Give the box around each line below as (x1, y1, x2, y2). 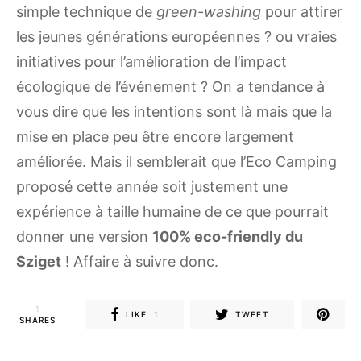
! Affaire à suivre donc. (61, 253, 218, 271)
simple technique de (16, 3, 156, 21)
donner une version (16, 228, 152, 246)
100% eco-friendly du (152, 228, 303, 246)
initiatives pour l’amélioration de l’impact (16, 53, 287, 71)
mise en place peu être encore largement (16, 128, 294, 146)
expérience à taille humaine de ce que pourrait (16, 203, 329, 221)
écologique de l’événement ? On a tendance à (16, 78, 325, 96)
